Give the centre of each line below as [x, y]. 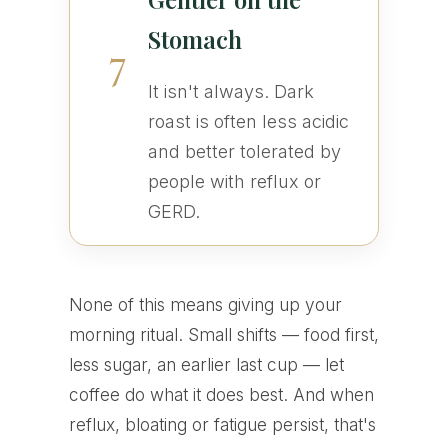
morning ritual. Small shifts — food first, [223, 335]
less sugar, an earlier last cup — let [206, 365]
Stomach [194, 39]
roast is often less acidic [248, 122]
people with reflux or [234, 182]
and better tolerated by [244, 152]
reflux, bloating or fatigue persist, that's [222, 425]
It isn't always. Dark [230, 92]
